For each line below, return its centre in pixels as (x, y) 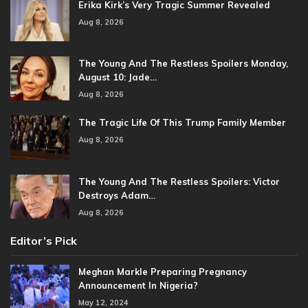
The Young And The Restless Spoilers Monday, (183, 64)
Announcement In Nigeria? (138, 285)
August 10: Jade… (118, 77)
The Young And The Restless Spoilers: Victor (179, 181)
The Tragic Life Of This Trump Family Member (182, 123)
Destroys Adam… (117, 195)
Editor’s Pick (44, 240)
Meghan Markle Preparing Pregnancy (163, 271)
